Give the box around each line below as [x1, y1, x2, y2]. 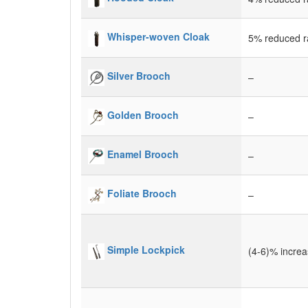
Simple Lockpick [107, 243, 185, 257]
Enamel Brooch [107, 147, 179, 162]
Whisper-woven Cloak [107, 30, 210, 44]
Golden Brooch [107, 108, 179, 122]
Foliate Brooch [107, 186, 177, 201]
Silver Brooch [107, 69, 170, 83]
